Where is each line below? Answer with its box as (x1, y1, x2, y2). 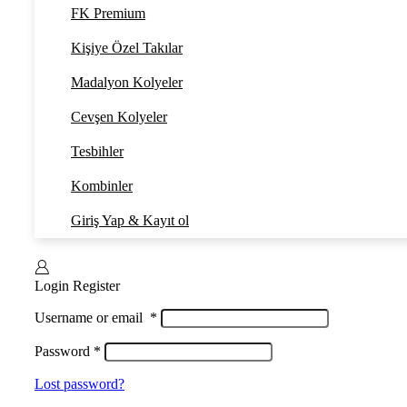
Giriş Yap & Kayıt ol (71, 213, 189, 229)
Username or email (35, 310, 150, 326)
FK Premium (71, 5, 145, 22)
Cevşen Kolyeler (71, 109, 167, 125)
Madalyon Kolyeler (71, 74, 183, 91)
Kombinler (71, 178, 133, 194)
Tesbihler (71, 144, 124, 160)
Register (73, 278, 120, 294)
